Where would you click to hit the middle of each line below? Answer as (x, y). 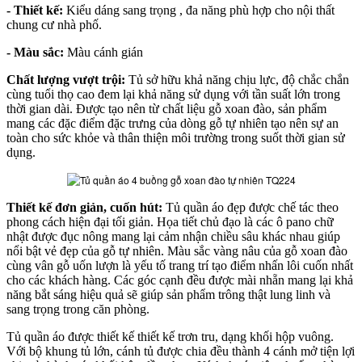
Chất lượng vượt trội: (67, 79)
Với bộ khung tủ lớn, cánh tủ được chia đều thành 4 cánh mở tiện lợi (181, 351)
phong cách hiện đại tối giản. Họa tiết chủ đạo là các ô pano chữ (170, 221)
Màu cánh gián (105, 52)
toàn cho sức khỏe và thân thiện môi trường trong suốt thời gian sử (176, 137)
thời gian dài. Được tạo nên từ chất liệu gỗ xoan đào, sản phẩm (166, 108)
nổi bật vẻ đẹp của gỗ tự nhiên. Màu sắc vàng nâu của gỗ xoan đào (177, 250)
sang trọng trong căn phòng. (78, 309)
